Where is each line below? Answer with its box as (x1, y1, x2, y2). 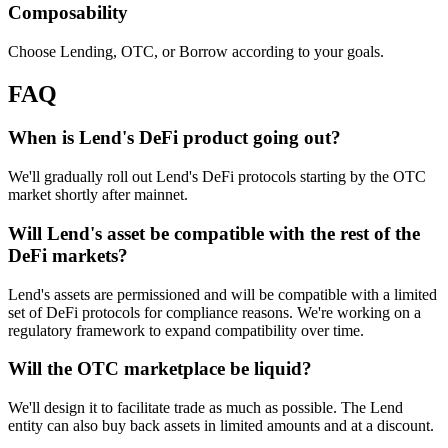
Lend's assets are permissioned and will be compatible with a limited (8, 285, 437, 303)
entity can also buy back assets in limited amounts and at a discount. (8, 417, 434, 435)
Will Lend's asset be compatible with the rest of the (8, 222, 420, 244)
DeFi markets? (8, 244, 128, 266)
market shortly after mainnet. (8, 186, 188, 204)
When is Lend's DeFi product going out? (8, 127, 341, 149)
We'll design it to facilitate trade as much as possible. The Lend (8, 399, 403, 417)
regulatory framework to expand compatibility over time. (8, 321, 364, 339)
